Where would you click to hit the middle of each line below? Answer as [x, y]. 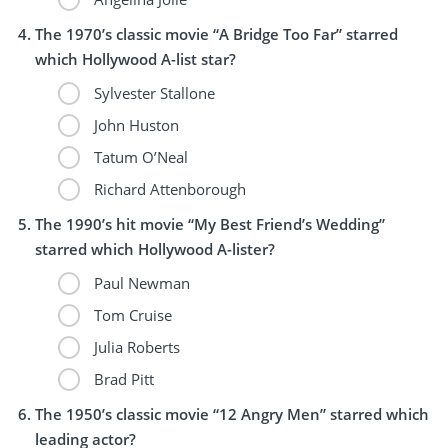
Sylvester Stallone [152, 92]
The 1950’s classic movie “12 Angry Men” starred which [232, 413]
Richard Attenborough [167, 188]
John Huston [134, 124]
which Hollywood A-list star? [135, 58]
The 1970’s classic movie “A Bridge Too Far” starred [216, 33]
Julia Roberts [134, 346]
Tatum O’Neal [138, 156]
